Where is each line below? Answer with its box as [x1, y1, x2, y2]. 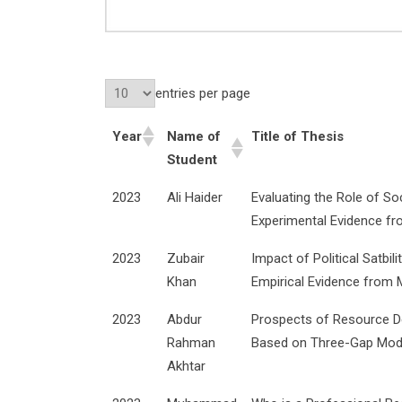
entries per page [155, 84, 250, 101]
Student [167, 151, 217, 168]
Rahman [167, 334, 215, 351]
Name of [167, 127, 221, 144]
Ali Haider [167, 188, 223, 205]
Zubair [167, 249, 205, 267]
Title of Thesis [251, 127, 344, 144]
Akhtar [167, 357, 205, 374]
